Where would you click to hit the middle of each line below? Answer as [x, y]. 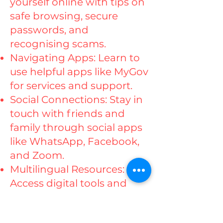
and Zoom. [37, 155]
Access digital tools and [68, 183]
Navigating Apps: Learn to [75, 58]
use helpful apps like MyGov [79, 72]
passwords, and [49, 30]
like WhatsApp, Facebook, [75, 141]
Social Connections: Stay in [76, 100]
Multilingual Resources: [67, 169]
